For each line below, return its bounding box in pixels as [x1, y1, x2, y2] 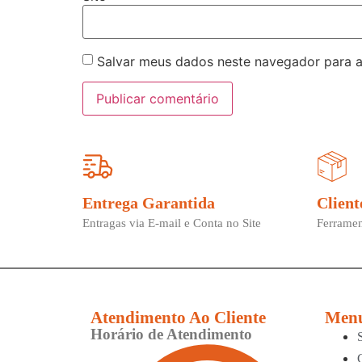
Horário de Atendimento [90, 326, 252, 343]
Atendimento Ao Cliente [90, 308, 266, 328]
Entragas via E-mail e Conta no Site [82, 216, 261, 229]
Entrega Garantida [82, 193, 215, 212]
